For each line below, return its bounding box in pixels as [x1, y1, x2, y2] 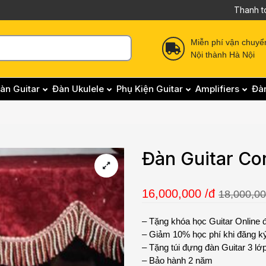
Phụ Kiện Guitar [116, 83, 183, 94]
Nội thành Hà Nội [191, 50, 255, 59]
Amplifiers [195, 83, 239, 94]
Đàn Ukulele [52, 83, 104, 94]
